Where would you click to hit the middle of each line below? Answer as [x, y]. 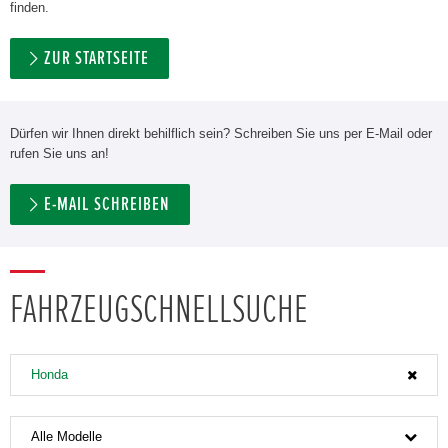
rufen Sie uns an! [59, 153]
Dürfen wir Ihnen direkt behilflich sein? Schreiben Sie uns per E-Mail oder [221, 133]
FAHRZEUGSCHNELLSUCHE [159, 309]
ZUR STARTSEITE [96, 58]
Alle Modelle [66, 436]
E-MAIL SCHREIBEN [107, 204]
